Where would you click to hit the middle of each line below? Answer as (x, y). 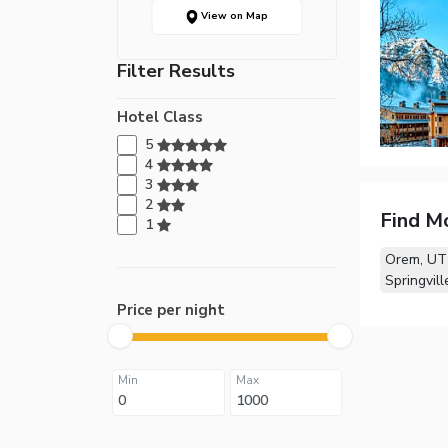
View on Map (232, 16)
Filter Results (176, 70)
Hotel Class (160, 116)
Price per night (171, 309)
